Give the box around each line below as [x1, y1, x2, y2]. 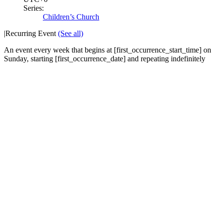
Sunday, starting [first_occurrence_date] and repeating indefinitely [4, 54, 205, 63]
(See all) [58, 29, 83, 37]
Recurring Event [5, 29, 58, 37]
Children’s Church [43, 12, 99, 21]
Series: [23, 3, 44, 12]
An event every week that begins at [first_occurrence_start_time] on [4, 45, 211, 54]
